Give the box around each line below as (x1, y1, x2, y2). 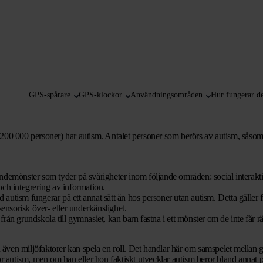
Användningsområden (130, 90, 203, 99)
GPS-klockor (78, 90, 122, 99)
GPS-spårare (28, 90, 70, 99)
